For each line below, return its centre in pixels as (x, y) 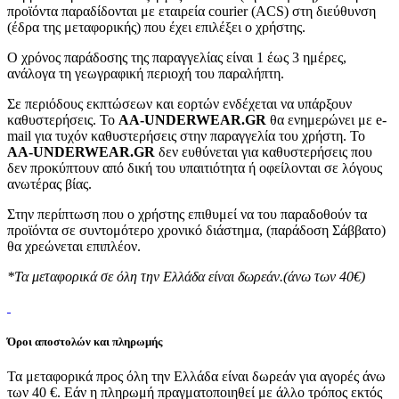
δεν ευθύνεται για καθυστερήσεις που (264, 151)
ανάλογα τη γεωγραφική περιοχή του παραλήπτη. (146, 73)
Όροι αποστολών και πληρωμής (85, 341)
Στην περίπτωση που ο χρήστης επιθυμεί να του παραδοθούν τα (187, 214)
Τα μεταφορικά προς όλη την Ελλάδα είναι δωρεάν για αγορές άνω (196, 377)
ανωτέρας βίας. (49, 183)
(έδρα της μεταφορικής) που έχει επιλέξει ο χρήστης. (156, 27)
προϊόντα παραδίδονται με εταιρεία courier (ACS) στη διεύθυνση (191, 11)
